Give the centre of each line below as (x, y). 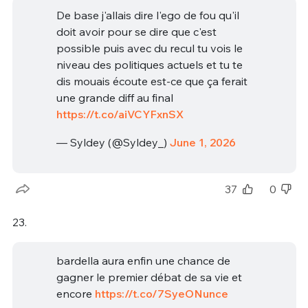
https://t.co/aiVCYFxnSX (120, 114)
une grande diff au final (114, 97)
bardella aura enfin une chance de (143, 261)
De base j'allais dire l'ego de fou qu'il (147, 15)
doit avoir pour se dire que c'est (136, 31)
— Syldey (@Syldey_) (113, 143)
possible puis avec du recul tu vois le (149, 48)
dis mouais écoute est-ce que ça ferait (152, 81)
